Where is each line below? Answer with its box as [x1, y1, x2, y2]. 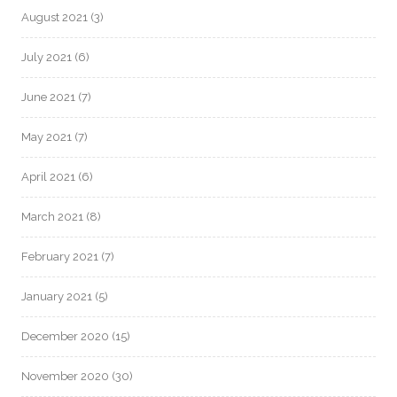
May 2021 [21, 129, 72, 144]
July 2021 [21, 50, 72, 64]
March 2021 [21, 209, 83, 223]
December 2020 [21, 329, 109, 343]
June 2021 [21, 90, 75, 104]
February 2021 [21, 249, 98, 263]
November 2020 [21, 369, 109, 383]
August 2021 [21, 10, 88, 24]
